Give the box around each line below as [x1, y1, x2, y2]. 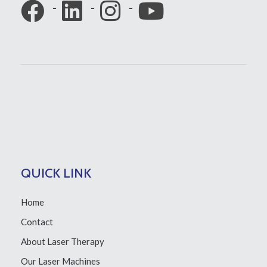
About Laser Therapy [21, 235, 104, 247]
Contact [21, 216, 53, 227]
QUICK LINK [21, 164, 91, 181]
